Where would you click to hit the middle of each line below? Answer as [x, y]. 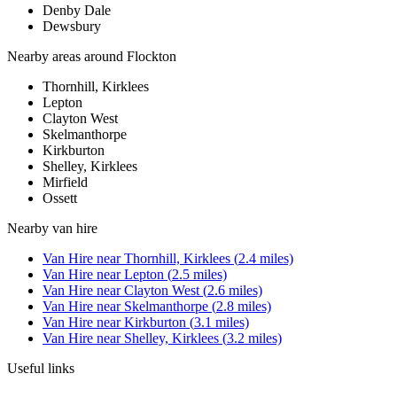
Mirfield [65, 183]
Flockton [152, 57]
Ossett [60, 198]
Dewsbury [72, 27]
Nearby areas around [67, 57]
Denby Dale [77, 11]
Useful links [41, 369]
